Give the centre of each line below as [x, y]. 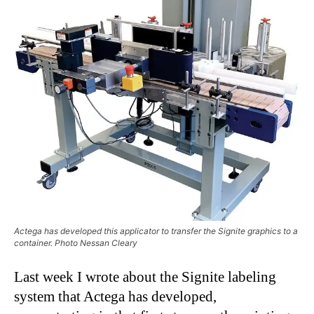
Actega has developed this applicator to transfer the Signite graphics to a [156, 231]
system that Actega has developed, [115, 296]
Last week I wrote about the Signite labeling [145, 277]
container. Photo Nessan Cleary [76, 243]
